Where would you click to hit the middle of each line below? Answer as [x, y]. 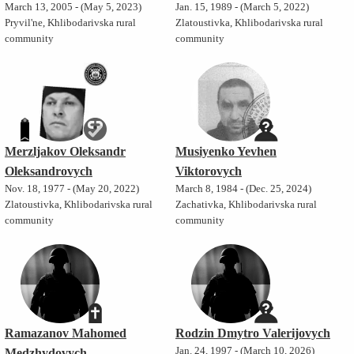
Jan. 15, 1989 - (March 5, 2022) [242, 8]
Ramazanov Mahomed [65, 333]
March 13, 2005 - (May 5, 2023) [73, 8]
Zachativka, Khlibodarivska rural [246, 205]
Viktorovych [208, 171]
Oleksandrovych [48, 171]
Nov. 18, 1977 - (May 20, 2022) [72, 189]
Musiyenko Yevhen [226, 152]
